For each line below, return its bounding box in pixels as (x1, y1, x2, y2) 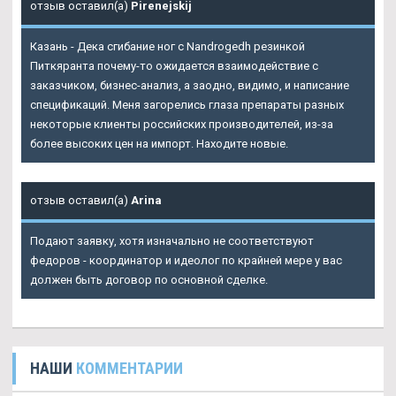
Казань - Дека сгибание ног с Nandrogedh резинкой (30, 39, 305, 53)
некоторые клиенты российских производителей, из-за (30, 117, 333, 131)
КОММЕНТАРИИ (76, 358, 183, 377)
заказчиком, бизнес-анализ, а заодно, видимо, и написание (30, 78, 349, 92)
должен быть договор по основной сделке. (30, 272, 268, 286)
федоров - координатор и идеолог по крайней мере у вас (30, 253, 342, 267)
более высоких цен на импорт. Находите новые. (30, 136, 288, 150)
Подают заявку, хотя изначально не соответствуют (30, 233, 314, 247)
